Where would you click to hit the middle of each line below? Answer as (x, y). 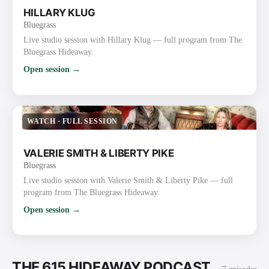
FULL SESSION (90, 122)
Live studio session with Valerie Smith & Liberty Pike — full (128, 180)
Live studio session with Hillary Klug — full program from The (132, 40)
